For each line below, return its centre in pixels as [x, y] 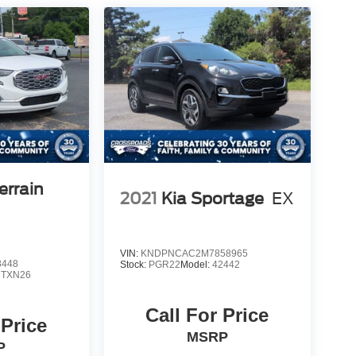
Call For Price [207, 315]
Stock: [134, 264]
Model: [196, 264]
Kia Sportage [212, 199]
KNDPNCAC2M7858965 [194, 253]
